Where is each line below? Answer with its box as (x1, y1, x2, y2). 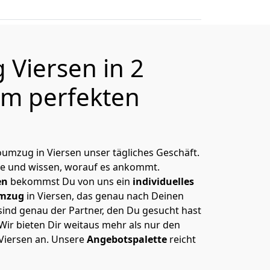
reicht (167, 233, 196, 246)
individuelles (133, 175, 194, 188)
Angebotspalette (87, 233, 167, 246)
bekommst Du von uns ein (8, 175, 133, 188)
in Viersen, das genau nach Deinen (24, 189, 184, 202)
